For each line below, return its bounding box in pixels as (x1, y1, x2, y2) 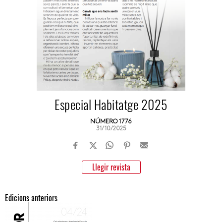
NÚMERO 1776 (90, 118, 132, 125)
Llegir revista (92, 161, 130, 173)
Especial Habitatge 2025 (55, 95, 167, 114)
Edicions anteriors (5, 192, 57, 204)
